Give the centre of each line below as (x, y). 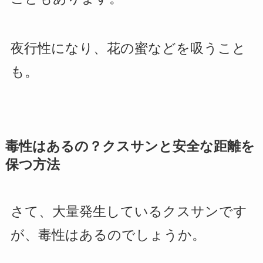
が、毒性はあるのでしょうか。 (108, 235)
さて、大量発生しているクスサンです (129, 211)
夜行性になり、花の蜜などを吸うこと (128, 49)
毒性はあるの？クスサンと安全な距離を (130, 146)
